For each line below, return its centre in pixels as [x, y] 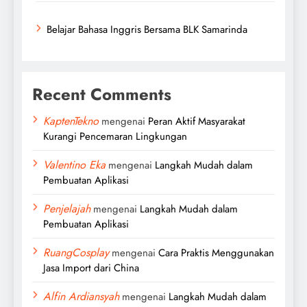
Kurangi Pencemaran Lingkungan [115, 136]
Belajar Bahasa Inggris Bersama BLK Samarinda [147, 29]
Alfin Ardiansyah [81, 296]
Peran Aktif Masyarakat [197, 121]
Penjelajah [67, 208]
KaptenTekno [71, 121]
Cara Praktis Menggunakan [216, 253]
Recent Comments [102, 94]
